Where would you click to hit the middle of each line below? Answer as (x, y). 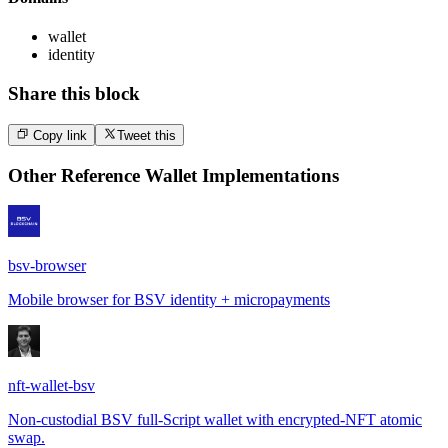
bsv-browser (47, 266)
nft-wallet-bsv (51, 386)
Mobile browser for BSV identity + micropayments (169, 300)
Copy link (58, 135)
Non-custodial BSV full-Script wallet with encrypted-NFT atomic (215, 420)
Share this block (74, 93)
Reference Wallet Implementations (200, 175)
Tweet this (146, 135)
